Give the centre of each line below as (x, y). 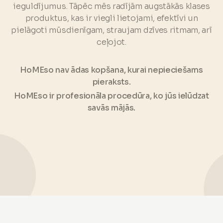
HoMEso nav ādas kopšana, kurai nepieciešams (111, 70)
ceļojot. (111, 42)
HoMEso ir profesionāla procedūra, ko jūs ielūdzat (111, 96)
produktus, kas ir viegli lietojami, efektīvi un (111, 18)
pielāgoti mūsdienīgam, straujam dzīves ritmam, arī (111, 30)
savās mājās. (111, 108)
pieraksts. (111, 82)
